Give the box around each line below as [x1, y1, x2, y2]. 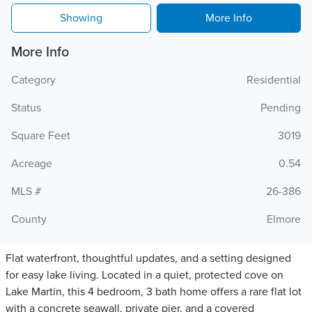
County [11, 212, 47, 226]
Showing [60, 11, 102, 25]
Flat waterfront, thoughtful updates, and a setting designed [6, 251, 291, 265]
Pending [260, 101, 301, 115]
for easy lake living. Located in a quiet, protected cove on [6, 268, 283, 282]
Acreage [11, 157, 52, 171]
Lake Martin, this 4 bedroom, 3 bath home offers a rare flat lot [6, 285, 302, 299]
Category [11, 73, 56, 87]
